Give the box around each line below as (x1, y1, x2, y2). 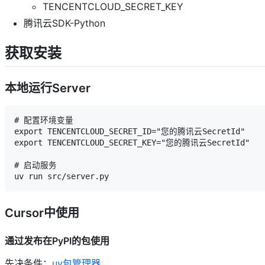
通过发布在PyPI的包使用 (5, 235, 109, 247)
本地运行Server (5, 81, 91, 96)
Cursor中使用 (5, 206, 79, 221)
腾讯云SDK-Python (24, 17, 105, 30)
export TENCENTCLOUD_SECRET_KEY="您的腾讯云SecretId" (14, 138, 250, 148)
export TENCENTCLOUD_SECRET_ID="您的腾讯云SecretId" (14, 127, 245, 137)
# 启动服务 (14, 160, 57, 170)
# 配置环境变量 (14, 115, 73, 125)
